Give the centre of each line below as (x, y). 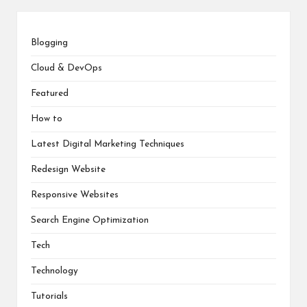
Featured (50, 94)
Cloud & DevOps (66, 69)
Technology (54, 271)
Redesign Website (68, 170)
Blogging (49, 43)
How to (47, 119)
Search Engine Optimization (90, 221)
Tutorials (49, 297)
